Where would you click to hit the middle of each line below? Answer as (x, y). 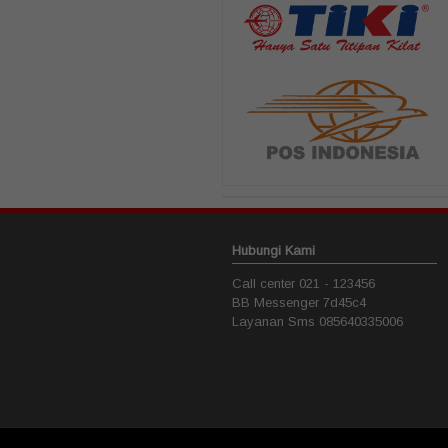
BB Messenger (277, 302)
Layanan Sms (275, 321)
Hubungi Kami (273, 250)
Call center (265, 283)
